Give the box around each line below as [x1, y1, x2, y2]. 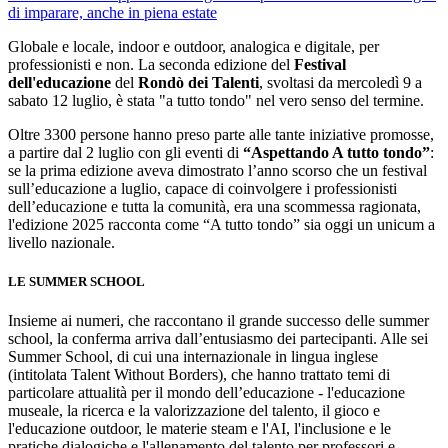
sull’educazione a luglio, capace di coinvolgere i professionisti [8, 179, 397, 197]
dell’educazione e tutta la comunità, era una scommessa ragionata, [8, 197, 421, 215]
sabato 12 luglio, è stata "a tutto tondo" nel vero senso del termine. [8, 91, 428, 109]
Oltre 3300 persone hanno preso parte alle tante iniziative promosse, [8, 125, 434, 143]
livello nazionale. [8, 233, 119, 251]
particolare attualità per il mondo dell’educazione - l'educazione [8, 383, 405, 401]
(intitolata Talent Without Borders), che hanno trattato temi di [8, 365, 390, 383]
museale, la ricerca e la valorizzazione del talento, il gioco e [8, 401, 380, 419]
